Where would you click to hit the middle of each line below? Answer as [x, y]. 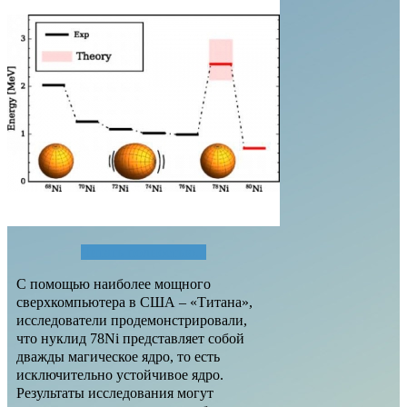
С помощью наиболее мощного [114, 283]
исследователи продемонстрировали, [132, 320]
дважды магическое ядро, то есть [118, 356]
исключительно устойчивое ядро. [120, 374]
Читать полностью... [144, 252]
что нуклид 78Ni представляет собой [130, 338]
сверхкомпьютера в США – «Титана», [134, 302]
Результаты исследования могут [115, 392]
